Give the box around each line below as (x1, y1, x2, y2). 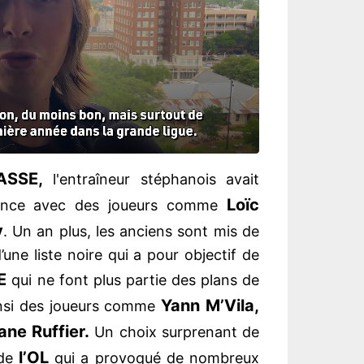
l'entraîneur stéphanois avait (42, 171, 260, 188)
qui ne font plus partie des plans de (6, 271, 260, 289)
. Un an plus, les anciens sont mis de (2, 223, 260, 240)
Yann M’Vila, (161, 296, 260, 316)
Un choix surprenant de (89, 323, 259, 341)
